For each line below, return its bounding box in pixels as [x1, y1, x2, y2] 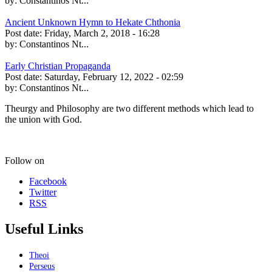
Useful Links [5, 220, 83, 237]
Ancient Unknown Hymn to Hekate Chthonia [5, 16, 180, 27]
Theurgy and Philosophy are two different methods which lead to [5, 103, 254, 114]
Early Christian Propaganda [5, 60, 110, 71]
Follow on [5, 155, 44, 166]
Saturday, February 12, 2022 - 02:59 [44, 71, 183, 82]
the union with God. [5, 114, 82, 124]
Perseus [29, 261, 55, 271]
